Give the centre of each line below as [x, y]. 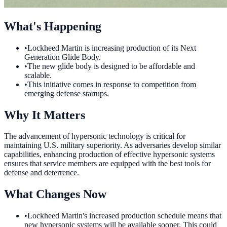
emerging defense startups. [67, 93]
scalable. [38, 75]
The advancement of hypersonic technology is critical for [95, 136]
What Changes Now [55, 194]
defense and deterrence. [42, 173]
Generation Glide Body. [63, 57]
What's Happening [53, 26]
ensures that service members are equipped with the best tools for [107, 164]
